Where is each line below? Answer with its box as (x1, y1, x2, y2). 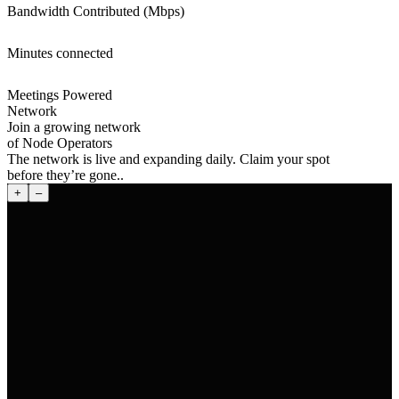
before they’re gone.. (7, 167, 124, 183)
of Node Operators (7, 135, 112, 151)
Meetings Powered (7, 87, 112, 102)
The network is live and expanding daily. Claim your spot (7, 151, 330, 167)
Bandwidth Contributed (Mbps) (7, 4, 184, 19)
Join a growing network (7, 119, 141, 134)
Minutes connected (7, 45, 113, 61)
